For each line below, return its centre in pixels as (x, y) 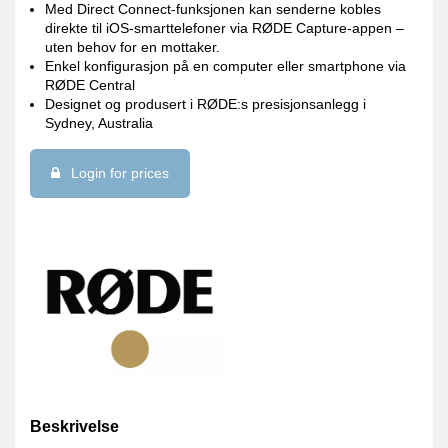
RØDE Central (90, 85)
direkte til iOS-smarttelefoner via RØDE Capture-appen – (225, 28)
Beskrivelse (74, 426)
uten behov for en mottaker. (133, 47)
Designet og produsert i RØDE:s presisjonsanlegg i (206, 104)
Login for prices (118, 172)
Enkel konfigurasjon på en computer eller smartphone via (226, 66)
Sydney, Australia (99, 123)
